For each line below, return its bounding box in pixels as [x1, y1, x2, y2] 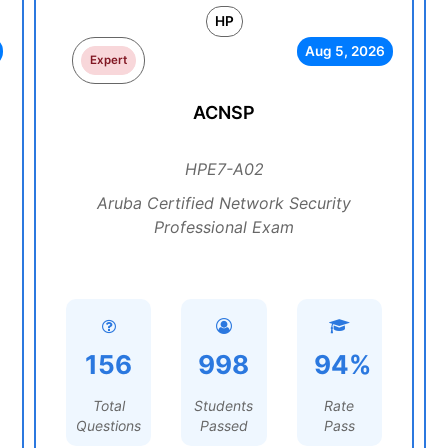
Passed [199, 417, 248, 434]
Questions [76, 417, 142, 434]
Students [194, 397, 254, 414]
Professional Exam [154, 217, 294, 237]
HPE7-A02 [184, 159, 264, 179]
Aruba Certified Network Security [97, 193, 351, 213]
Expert [90, 53, 128, 67]
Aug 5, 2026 [304, 43, 385, 59]
